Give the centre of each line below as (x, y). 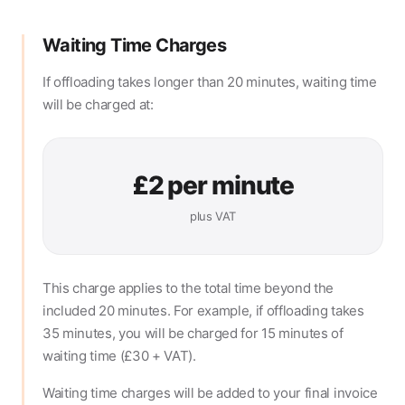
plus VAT (212, 217)
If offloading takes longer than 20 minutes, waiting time (210, 82)
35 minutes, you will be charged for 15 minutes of (193, 334)
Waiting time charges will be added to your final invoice (210, 393)
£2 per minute (213, 186)
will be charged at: (98, 105)
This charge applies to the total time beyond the (188, 288)
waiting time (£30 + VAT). (119, 356)
